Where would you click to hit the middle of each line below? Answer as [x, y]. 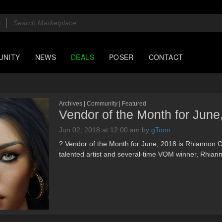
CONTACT [166, 57]
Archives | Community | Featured [103, 104]
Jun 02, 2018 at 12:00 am [99, 130]
